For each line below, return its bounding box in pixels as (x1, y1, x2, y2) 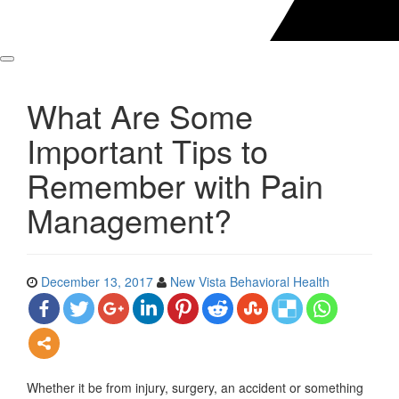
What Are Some (27, 93, 253, 139)
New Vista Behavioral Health (170, 273, 330, 291)
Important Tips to (27, 127, 268, 174)
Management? (27, 197, 232, 243)
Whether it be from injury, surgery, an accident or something (27, 379, 363, 397)
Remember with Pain (27, 162, 323, 208)
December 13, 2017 (41, 273, 153, 291)
